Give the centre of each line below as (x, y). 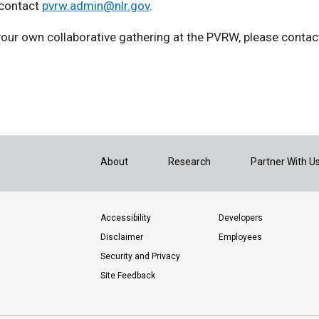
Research (189, 162)
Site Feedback (128, 276)
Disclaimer (122, 237)
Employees (241, 237)
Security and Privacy (140, 257)
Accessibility (126, 218)
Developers (241, 218)
